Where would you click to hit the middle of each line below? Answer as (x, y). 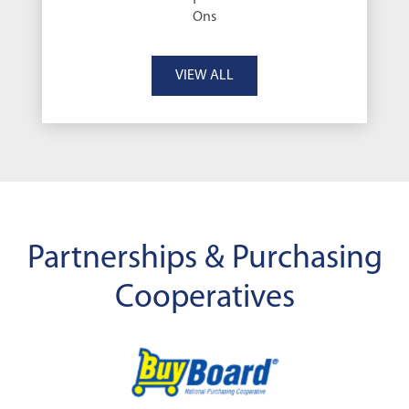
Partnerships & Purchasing (204, 259)
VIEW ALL (204, 75)
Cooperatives (204, 298)
